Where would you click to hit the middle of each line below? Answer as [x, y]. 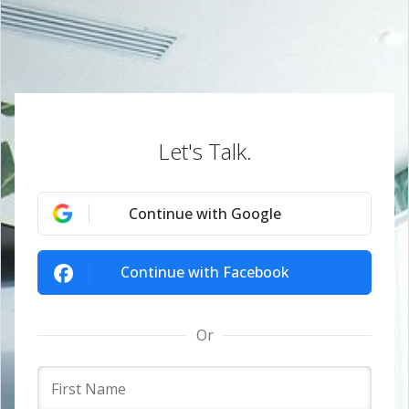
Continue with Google [204, 214]
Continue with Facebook [204, 272]
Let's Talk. [204, 151]
